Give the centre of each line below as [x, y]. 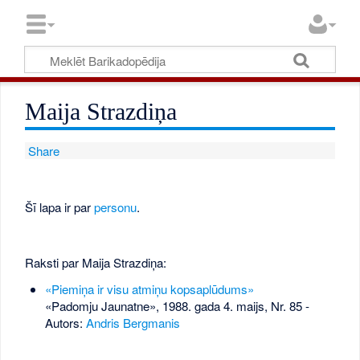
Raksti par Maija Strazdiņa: [96, 262]
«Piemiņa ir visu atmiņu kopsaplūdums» [149, 289]
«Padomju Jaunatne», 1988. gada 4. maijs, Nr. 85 [173, 306]
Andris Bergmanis [133, 323]
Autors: [65, 323]
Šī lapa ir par [60, 207]
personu [116, 207]
